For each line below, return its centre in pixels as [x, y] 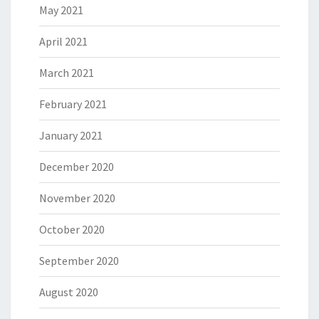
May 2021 [61, 10]
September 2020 [79, 261]
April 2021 [63, 42]
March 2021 [67, 73]
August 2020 [69, 292]
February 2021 [73, 104]
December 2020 [77, 167]
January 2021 [71, 136]
